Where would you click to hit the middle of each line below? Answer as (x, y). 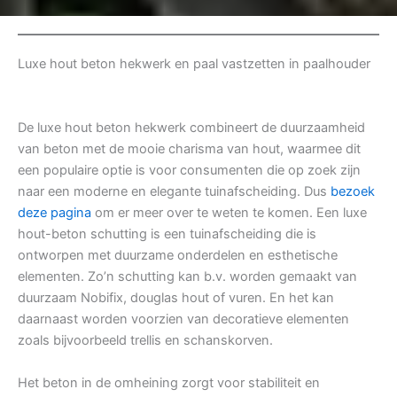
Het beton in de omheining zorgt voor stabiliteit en (169, 383)
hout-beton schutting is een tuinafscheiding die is (167, 234)
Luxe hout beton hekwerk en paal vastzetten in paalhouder (194, 64)
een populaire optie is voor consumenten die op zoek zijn (189, 171)
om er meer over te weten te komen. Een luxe (229, 213)
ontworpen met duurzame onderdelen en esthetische (178, 256)
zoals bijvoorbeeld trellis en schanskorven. (145, 341)
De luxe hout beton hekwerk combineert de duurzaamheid (191, 128)
